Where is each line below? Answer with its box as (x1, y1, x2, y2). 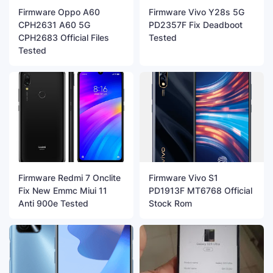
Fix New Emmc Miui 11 (18, 185, 107, 196)
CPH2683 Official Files (18, 32, 109, 43)
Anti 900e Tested (18, 197, 88, 208)
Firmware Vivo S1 (149, 172, 218, 183)
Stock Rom (149, 197, 192, 208)
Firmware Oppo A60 (18, 7, 100, 18)
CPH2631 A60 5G (18, 19, 90, 30)
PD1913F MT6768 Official (149, 185, 252, 196)
